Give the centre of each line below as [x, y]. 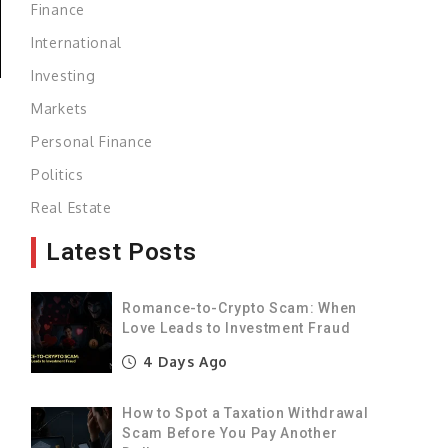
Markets [59, 108]
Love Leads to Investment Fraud [236, 327]
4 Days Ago [183, 361]
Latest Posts [121, 251]
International [77, 42]
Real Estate [71, 207]
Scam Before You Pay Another [230, 432]
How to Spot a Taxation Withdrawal [245, 412]
